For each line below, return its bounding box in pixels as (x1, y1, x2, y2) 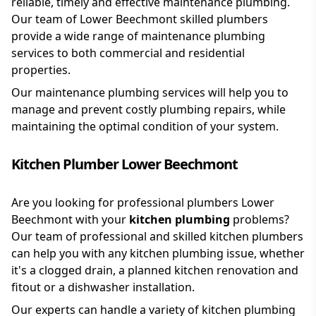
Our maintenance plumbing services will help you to (11, 85, 288, 101)
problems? (233, 212, 289, 228)
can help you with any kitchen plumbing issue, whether (11, 245, 305, 262)
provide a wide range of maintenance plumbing (11, 28, 265, 44)
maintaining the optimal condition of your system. (11, 119, 279, 135)
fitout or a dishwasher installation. (11, 279, 195, 296)
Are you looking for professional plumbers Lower (11, 195, 274, 211)
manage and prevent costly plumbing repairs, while (11, 102, 286, 118)
